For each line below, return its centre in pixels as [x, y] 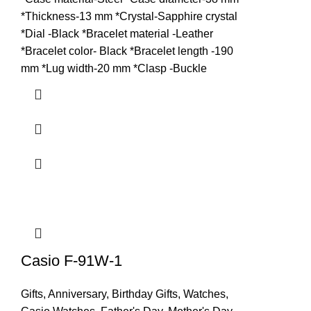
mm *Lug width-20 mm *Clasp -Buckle [114, 69]
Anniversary [77, 294]
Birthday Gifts [145, 294]
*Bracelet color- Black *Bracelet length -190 [127, 51]
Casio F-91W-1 [72, 261]
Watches [204, 294]
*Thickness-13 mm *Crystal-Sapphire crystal [129, 17]
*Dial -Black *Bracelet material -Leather [117, 34]
